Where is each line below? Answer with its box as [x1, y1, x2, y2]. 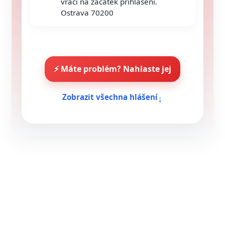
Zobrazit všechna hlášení [62, 91, 158, 102]
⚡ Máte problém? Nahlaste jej [54, 63, 171, 75]
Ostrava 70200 [61, 8, 114, 18]
